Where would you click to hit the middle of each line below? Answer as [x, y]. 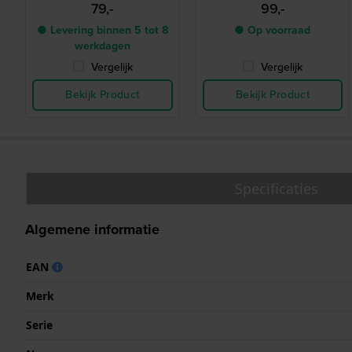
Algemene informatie [92, 230]
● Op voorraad [273, 31]
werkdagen [102, 46]
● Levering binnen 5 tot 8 [102, 31]
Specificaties [277, 189]
